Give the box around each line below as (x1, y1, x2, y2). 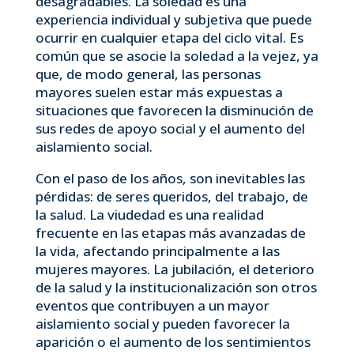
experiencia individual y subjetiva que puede (35, 10, 312, 28)
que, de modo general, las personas (35, 65, 261, 83)
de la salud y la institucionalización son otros (35, 278, 317, 296)
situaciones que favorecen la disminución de (35, 101, 314, 119)
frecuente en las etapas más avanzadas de (35, 224, 306, 242)
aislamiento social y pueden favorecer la (35, 314, 290, 333)
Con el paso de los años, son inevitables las (35, 169, 305, 187)
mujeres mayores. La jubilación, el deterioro (35, 260, 314, 278)
